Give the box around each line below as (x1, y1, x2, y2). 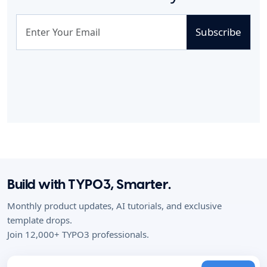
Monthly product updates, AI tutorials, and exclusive (7, 199, 222, 212)
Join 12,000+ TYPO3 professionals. (7, 228, 149, 240)
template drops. (7, 213, 74, 226)
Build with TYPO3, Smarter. (7, 176, 171, 193)
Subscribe (195, 25, 241, 39)
